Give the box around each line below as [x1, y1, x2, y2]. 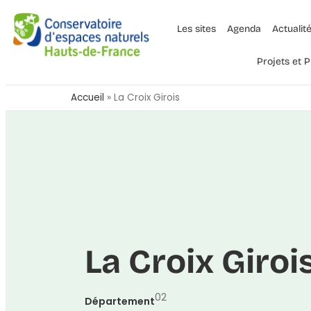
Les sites [176, 23, 216, 35]
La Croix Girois [114, 91, 180, 104]
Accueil [71, 91, 104, 104]
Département [85, 294, 155, 308]
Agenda [226, 23, 261, 35]
